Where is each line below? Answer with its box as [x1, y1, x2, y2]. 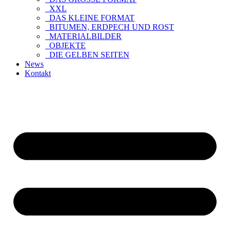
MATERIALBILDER [45, 32, 122, 41]
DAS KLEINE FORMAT [45, 13, 135, 22]
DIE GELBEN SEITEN [45, 50, 129, 59]
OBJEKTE [45, 41, 86, 50]
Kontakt [25, 69, 51, 78]
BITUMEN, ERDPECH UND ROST [45, 23, 174, 31]
